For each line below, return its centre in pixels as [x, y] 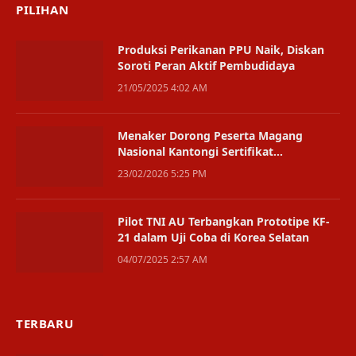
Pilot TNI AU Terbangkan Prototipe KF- [224, 221]
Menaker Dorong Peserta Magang [210, 135]
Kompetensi [151, 167]
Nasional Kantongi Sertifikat [195, 151]
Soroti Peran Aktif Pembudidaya [206, 65]
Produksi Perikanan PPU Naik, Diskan [221, 49]
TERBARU [45, 323]
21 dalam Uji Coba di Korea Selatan [213, 237]
